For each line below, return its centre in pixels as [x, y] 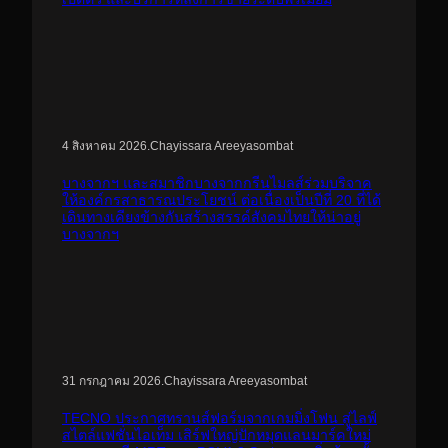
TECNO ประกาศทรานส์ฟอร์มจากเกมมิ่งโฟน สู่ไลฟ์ [219, 418]
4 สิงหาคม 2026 [104, 146]
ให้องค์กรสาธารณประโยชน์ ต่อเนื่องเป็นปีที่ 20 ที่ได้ [221, 200]
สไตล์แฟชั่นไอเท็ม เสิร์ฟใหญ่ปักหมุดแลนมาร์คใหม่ [216, 435]
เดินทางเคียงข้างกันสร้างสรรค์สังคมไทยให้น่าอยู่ [211, 217]
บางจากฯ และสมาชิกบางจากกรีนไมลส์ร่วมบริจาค [217, 183]
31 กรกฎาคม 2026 [111, 381]
